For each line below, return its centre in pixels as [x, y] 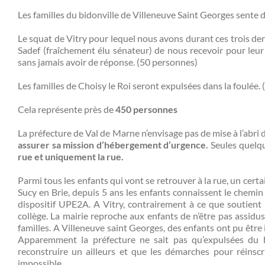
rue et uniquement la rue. [71, 156]
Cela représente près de [67, 109]
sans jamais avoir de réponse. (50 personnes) [108, 62]
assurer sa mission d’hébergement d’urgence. [113, 144]
